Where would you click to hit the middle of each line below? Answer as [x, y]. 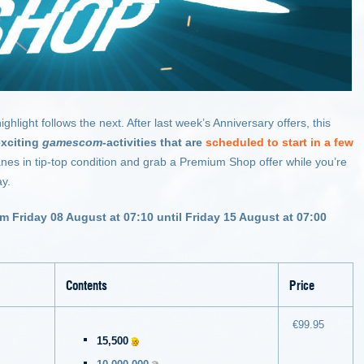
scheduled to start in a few [279, 142]
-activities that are [152, 142]
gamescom [72, 142]
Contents [87, 284]
